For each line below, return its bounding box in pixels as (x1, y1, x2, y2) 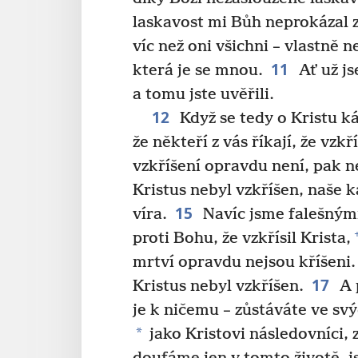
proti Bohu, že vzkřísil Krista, (133, 229, 351, 248)
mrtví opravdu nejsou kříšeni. (133, 253, 356, 272)
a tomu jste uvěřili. (133, 85, 274, 104)
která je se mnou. (133, 61, 263, 80)
